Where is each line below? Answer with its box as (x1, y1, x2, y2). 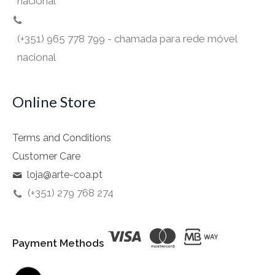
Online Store (12, 93, 96, 111)
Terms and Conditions (12, 132, 112, 144)
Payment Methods (12, 236, 104, 249)
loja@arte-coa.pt (27, 169, 103, 181)
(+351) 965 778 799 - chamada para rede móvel (17, 33, 238, 45)
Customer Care (12, 150, 81, 163)
